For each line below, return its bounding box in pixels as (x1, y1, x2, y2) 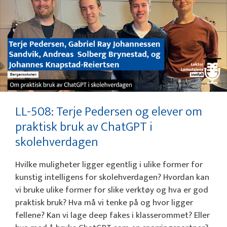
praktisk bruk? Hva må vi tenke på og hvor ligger (15, 196, 193, 210)
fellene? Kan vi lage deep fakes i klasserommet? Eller (15, 208, 210, 223)
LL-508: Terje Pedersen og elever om (15, 101, 202, 123)
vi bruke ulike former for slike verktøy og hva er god (15, 183, 208, 198)
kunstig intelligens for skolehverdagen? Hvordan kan (15, 170, 209, 185)
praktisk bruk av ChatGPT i (15, 117, 153, 138)
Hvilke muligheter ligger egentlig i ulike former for (15, 158, 203, 172)
